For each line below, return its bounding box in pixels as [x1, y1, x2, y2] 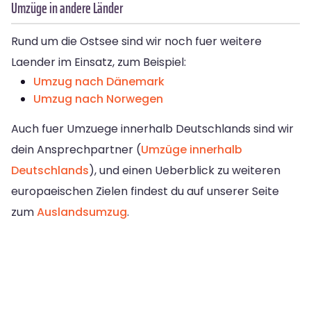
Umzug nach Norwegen [33, 90, 163, 107]
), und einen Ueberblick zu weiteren [89, 162, 280, 178]
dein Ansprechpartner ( [11, 141, 141, 158]
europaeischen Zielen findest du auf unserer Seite [11, 183, 279, 199]
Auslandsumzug [37, 203, 127, 220]
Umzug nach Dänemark [33, 73, 165, 90]
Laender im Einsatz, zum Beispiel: [11, 53, 186, 70]
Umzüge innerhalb [141, 141, 242, 158]
